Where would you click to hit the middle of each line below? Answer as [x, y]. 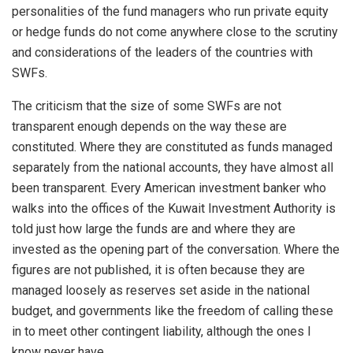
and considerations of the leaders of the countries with [162, 52]
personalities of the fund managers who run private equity [170, 11]
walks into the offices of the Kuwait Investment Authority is [174, 208]
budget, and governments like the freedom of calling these [173, 310]
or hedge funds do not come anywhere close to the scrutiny [175, 32]
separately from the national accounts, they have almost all [173, 167]
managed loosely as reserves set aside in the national [161, 290]
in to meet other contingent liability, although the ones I [162, 331]
